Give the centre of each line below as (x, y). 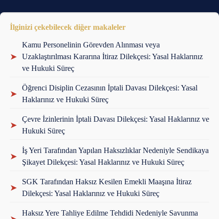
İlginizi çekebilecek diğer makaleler (68, 27)
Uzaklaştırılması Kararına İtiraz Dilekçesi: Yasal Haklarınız (112, 57)
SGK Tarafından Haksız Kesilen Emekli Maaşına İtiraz (107, 182)
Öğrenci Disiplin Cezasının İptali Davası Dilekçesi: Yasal (110, 88)
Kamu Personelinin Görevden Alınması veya (91, 45)
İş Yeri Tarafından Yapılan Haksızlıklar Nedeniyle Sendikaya (115, 151)
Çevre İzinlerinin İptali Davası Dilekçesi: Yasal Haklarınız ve (116, 119)
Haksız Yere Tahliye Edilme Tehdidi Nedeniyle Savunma (110, 213)
